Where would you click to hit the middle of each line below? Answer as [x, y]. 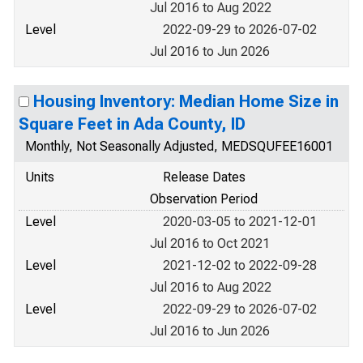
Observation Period [204, 199]
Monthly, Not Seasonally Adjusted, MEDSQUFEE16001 [179, 146]
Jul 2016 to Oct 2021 [210, 243]
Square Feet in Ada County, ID [132, 124]
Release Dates [204, 177]
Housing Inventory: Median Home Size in [186, 101]
